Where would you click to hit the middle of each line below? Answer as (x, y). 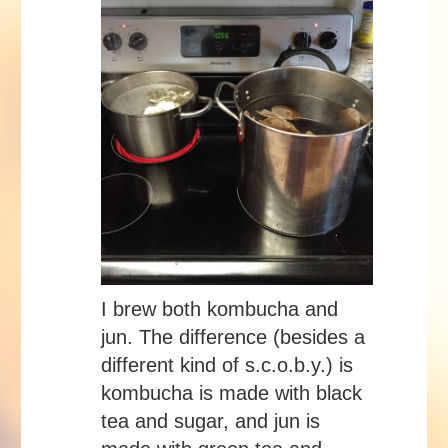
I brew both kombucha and (219, 309)
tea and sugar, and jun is (210, 421)
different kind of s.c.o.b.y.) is (227, 365)
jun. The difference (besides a (233, 337)
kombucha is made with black (231, 393)
